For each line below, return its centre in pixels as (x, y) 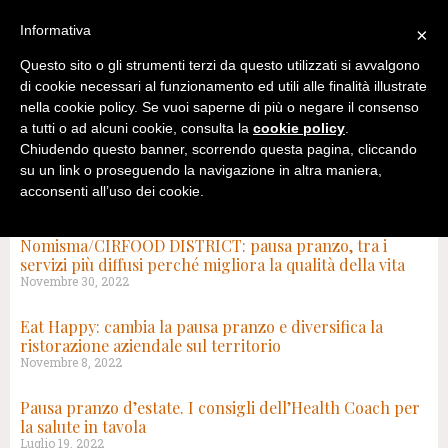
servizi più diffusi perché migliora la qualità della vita (212, 264)
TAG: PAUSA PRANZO (105, 227)
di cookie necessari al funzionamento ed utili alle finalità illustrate (223, 86)
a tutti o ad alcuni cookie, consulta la (136, 128)
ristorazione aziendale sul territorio (150, 345)
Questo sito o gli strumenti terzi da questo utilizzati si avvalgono (220, 65)
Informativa (55, 30)
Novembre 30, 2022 (74, 281)
